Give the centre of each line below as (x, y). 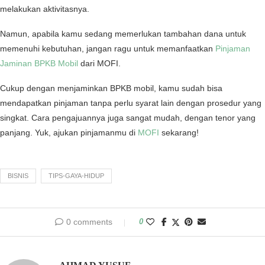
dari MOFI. (101, 64)
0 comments (89, 222)
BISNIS (18, 176)
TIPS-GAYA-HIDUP (76, 176)
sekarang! (179, 133)
